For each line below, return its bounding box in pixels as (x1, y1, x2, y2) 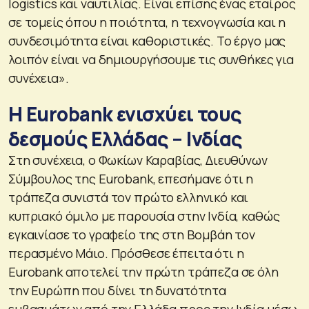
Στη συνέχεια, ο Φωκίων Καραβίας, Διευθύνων (8, 152, 268, 169)
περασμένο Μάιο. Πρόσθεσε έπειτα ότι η (8, 245, 244, 262)
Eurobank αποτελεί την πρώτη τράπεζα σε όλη (8, 263, 279, 281)
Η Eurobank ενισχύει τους (8, 101, 241, 128)
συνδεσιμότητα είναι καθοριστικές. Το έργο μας (8, 32, 286, 50)
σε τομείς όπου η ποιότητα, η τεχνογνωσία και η (8, 14, 286, 31)
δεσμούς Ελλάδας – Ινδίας (8, 126, 242, 152)
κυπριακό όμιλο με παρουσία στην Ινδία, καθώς (8, 208, 280, 225)
